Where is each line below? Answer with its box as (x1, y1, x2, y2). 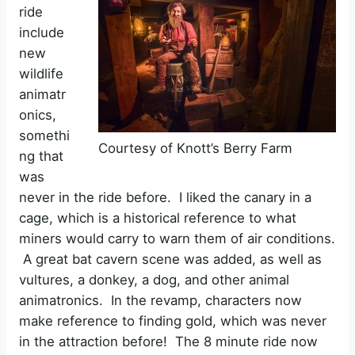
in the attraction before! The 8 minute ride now (19, 334, 318, 350)
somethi (19, 128, 70, 144)
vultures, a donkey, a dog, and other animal (19, 272, 289, 288)
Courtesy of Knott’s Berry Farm (98, 139, 292, 156)
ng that (19, 148, 63, 165)
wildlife (19, 66, 63, 82)
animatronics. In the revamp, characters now (19, 292, 302, 309)
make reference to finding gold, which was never (19, 313, 326, 330)
